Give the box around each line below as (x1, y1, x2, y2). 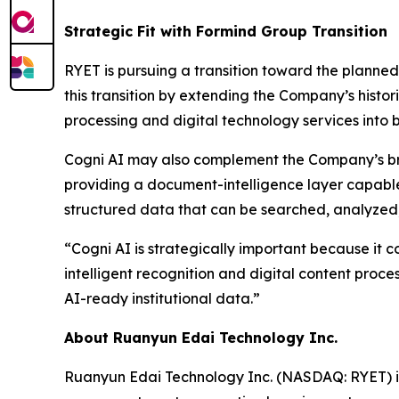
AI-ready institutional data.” (64, 289, 260, 308)
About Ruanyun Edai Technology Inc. (64, 329, 338, 347)
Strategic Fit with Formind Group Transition (64, 22, 387, 41)
